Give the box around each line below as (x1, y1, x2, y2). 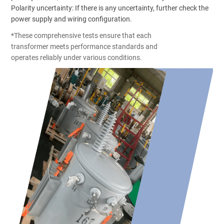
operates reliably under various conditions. (11, 53, 142, 62)
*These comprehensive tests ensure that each (11, 31, 152, 40)
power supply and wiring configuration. (11, 14, 132, 23)
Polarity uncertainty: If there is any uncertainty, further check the (11, 3, 209, 12)
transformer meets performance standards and (11, 42, 158, 51)
